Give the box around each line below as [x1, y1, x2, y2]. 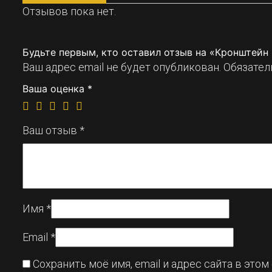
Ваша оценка [22, 83, 87, 95]
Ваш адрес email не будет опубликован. [22, 61, 221, 74]
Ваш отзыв [22, 124, 80, 137]
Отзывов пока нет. [22, 5, 116, 18]
